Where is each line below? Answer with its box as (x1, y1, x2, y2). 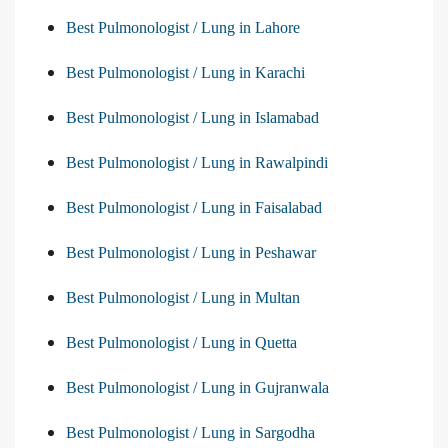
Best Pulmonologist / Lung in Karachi (66, 64, 305, 82)
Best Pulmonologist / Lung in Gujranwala (66, 379, 329, 397)
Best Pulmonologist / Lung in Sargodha (66, 424, 315, 442)
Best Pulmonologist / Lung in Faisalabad (66, 199, 322, 217)
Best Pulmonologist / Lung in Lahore (66, 19, 300, 37)
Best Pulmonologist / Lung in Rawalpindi (66, 154, 328, 172)
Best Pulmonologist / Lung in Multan (66, 289, 300, 307)
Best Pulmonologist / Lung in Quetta (66, 334, 297, 352)
